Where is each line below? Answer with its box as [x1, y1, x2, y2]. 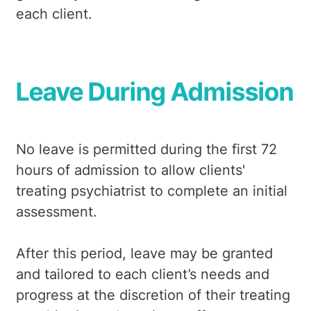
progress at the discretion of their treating [16, 287, 290, 304]
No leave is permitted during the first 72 [16, 141, 277, 158]
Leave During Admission [16, 76, 294, 107]
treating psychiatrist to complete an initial [16, 183, 287, 200]
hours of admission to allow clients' [16, 162, 245, 179]
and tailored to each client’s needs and [16, 266, 269, 283]
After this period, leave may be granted [16, 245, 273, 262]
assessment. [16, 203, 97, 221]
